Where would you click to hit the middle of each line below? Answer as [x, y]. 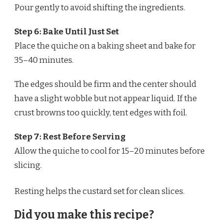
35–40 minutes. [44, 60]
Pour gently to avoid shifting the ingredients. [100, 8]
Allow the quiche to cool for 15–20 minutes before [110, 151]
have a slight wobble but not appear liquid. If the [106, 99]
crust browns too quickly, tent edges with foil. [101, 113]
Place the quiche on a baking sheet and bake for [105, 46]
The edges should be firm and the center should [105, 84]
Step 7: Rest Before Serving [70, 137]
